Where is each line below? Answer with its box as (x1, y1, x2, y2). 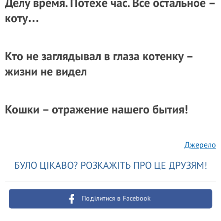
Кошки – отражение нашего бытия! (5, 102, 188, 117)
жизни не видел (5, 64, 87, 79)
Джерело (184, 140, 216, 149)
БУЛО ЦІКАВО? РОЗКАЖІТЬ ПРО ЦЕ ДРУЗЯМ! (14, 159, 207, 172)
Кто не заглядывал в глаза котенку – (5, 48, 193, 64)
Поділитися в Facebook (81, 194, 151, 203)
